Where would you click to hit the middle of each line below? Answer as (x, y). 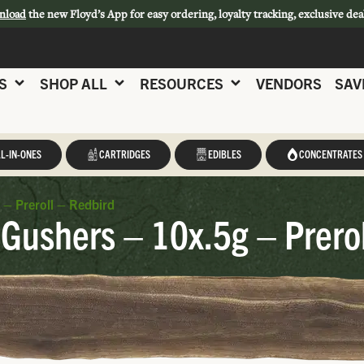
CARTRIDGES (124, 154)
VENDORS (289, 83)
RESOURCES (182, 83)
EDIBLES (224, 154)
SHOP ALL (74, 83)
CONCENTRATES (330, 154)
